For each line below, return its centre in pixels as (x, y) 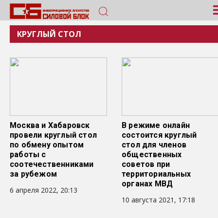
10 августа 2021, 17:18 (158, 200)
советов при (146, 164)
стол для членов (154, 145)
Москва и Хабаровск (50, 125)
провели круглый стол (53, 135)
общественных (152, 154)
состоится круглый (159, 135)
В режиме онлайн (156, 125)
